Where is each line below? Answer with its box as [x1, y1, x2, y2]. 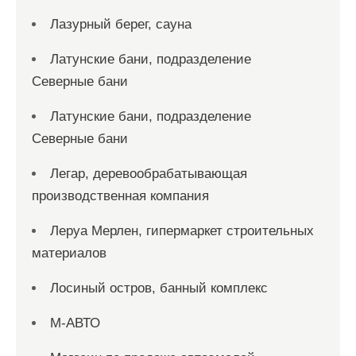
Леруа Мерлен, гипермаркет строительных [50, 223, 314, 238]
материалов [32, 246, 106, 261]
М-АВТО [50, 315, 100, 331]
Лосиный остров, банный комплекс [50, 281, 268, 296]
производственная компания [32, 188, 209, 203]
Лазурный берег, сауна [50, 17, 192, 32]
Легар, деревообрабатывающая [50, 166, 247, 181]
